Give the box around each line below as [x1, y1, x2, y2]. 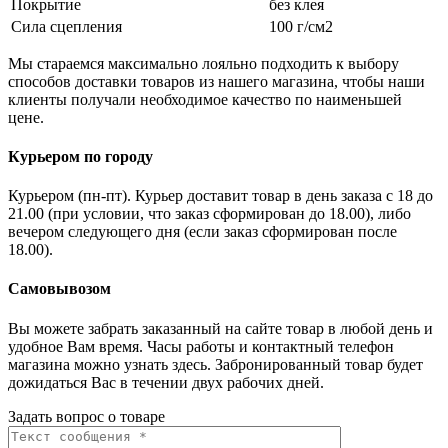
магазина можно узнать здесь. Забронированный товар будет [8, 355, 423, 373]
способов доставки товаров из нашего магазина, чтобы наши [8, 72, 425, 90]
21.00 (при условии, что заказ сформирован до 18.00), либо [8, 205, 411, 223]
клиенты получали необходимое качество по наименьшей [8, 90, 402, 108]
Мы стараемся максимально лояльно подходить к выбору [8, 54, 399, 72]
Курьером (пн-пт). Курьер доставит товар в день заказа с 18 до [8, 187, 433, 205]
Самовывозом [8, 280, 111, 298]
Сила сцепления [11, 17, 122, 35]
